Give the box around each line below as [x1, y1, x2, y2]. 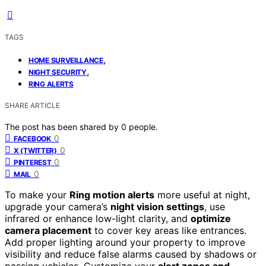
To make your [5, 188, 69, 201]
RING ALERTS [28, 79, 74, 88]
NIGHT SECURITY [28, 67, 87, 77]
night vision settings [110, 200, 204, 213]
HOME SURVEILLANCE [28, 55, 103, 65]
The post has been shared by [5, 121, 121, 132]
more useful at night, [154, 188, 250, 201]
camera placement [5, 224, 91, 236]
